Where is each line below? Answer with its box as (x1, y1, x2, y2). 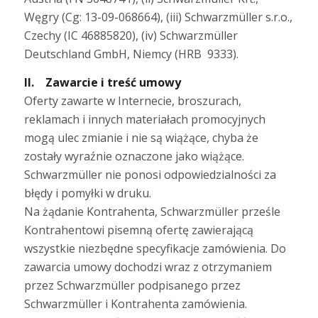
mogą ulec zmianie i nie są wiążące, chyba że (23, 129, 258, 146)
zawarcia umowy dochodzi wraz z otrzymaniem (23, 258, 272, 275)
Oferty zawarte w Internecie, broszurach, (23, 92, 241, 109)
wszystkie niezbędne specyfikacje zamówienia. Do (23, 240, 286, 256)
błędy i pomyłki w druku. (23, 185, 151, 201)
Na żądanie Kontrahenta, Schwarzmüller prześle (23, 203, 280, 219)
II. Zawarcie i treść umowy (23, 74, 181, 90)
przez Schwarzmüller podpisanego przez (23, 277, 241, 293)
